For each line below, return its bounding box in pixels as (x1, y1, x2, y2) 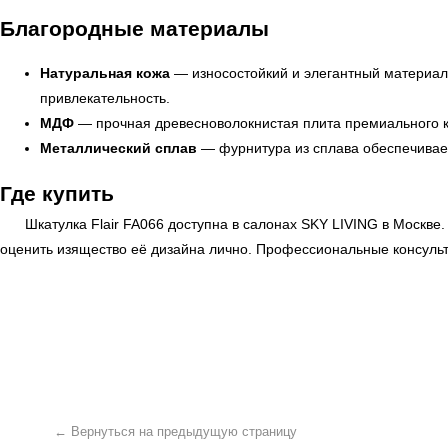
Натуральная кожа (40, 65, 170, 81)
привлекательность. (40, 90, 170, 106)
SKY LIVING (301, 216, 378, 232)
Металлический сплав (40, 140, 197, 156)
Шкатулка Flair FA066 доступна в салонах (25, 216, 301, 232)
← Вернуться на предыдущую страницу (48, 234, 265, 248)
